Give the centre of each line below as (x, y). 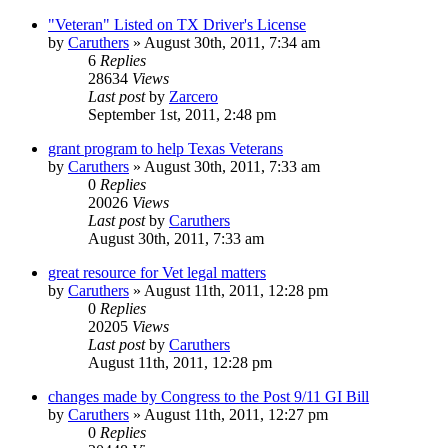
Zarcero (193, 96)
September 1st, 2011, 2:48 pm (182, 114)
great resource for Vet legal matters (157, 272)
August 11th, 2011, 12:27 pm (236, 414)
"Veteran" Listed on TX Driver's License (177, 24)
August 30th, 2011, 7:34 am (232, 42)
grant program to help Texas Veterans (165, 148)
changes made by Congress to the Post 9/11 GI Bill (208, 396)
